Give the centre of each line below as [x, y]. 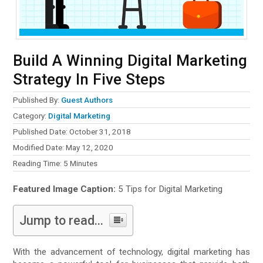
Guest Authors [87, 100]
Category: [31, 116]
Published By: [37, 100]
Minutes [84, 163]
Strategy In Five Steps [89, 80]
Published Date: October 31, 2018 [72, 132]
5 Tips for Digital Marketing [169, 189]
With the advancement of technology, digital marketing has [131, 252]
